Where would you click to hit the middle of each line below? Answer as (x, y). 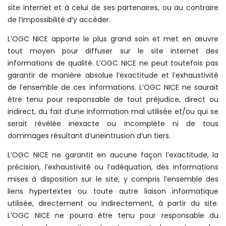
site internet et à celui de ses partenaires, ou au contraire (113, 8)
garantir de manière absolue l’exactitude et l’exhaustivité (113, 75)
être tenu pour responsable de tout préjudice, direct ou (113, 99)
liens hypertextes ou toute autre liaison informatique (113, 191)
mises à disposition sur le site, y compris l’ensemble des (113, 179)
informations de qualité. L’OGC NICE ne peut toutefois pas (113, 63)
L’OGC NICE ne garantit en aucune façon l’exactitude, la (113, 155)
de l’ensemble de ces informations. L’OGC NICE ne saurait (113, 87)
